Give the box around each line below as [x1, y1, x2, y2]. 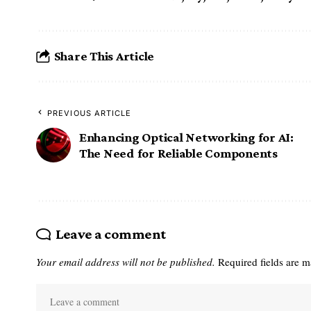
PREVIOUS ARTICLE [47, 108, 132, 118]
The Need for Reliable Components [79, 145, 278, 160]
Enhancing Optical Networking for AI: [79, 129, 294, 144]
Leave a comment [55, 225, 166, 242]
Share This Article [53, 49, 155, 64]
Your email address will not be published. [36, 255, 215, 269]
